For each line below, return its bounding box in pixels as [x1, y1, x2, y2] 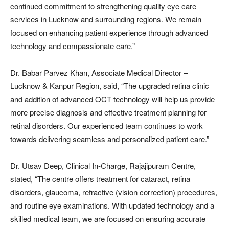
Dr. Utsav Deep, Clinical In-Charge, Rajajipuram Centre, [10, 160, 196, 171]
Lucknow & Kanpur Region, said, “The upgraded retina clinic [10, 80, 209, 91]
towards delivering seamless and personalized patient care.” [10, 133, 209, 145]
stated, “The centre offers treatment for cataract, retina [10, 173, 190, 185]
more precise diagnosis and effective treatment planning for [10, 107, 207, 118]
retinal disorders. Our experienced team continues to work [10, 120, 203, 131]
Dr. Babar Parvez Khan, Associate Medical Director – [10, 67, 188, 78]
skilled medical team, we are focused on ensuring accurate [10, 213, 205, 224]
